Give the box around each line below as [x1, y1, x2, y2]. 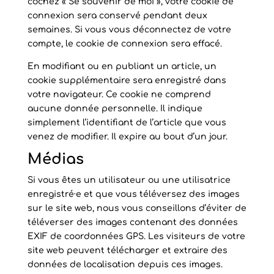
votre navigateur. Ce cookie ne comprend [27, 90, 211, 99]
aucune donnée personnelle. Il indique [27, 104, 202, 113]
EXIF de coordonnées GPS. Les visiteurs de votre [27, 232, 245, 241]
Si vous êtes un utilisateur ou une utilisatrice [27, 176, 231, 185]
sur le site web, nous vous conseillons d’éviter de [27, 204, 246, 213]
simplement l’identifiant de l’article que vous [27, 118, 226, 127]
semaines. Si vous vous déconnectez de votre [27, 25, 231, 34]
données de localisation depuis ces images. [27, 260, 223, 269]
